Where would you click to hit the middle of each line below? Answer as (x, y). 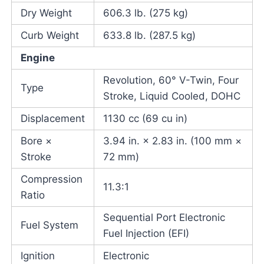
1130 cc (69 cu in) (145, 119)
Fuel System (49, 225)
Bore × (36, 141)
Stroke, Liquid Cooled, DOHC (171, 96)
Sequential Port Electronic (164, 218)
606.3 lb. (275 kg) (145, 13)
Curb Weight (49, 36)
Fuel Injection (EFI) (146, 234)
